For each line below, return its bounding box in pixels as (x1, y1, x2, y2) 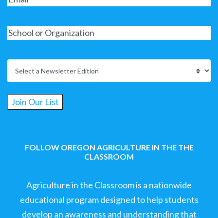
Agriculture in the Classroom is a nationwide (26, 179, 192, 190)
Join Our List (11, 96, 59, 108)
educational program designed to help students (19, 194, 199, 205)
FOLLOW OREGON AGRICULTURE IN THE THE (24, 143, 194, 152)
